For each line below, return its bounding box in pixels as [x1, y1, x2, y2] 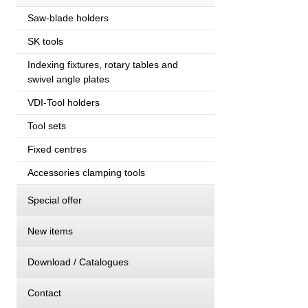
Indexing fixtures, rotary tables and [27, 58, 178, 70]
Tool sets [27, 120, 66, 131]
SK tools [27, 35, 63, 47]
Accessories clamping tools [27, 166, 145, 178]
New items [27, 225, 73, 236]
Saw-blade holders [27, 12, 109, 23]
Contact [27, 287, 61, 298]
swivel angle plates [27, 73, 109, 85]
